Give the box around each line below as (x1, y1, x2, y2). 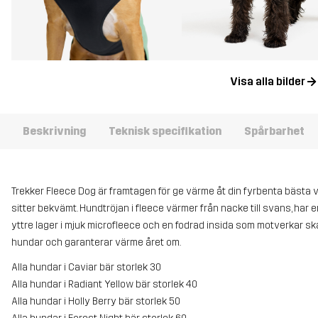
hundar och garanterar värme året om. (11, 236, 181, 248)
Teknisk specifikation (109, 124, 221, 138)
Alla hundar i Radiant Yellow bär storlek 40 (11, 278, 197, 290)
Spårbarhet (244, 124, 305, 138)
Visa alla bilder (229, 75, 305, 89)
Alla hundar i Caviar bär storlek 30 (11, 261, 161, 273)
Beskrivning (23, 124, 86, 138)
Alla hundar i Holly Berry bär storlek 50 (11, 295, 180, 307)
